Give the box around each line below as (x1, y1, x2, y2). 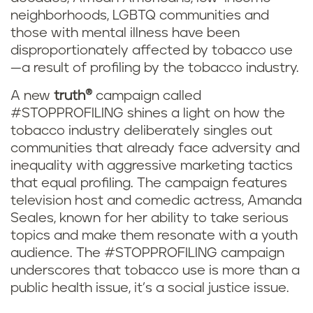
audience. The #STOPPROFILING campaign (10, 247, 284, 261)
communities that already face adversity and (10, 142, 300, 156)
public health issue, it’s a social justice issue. (10, 282, 289, 296)
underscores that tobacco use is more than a (10, 264, 300, 278)
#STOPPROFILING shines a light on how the (10, 107, 285, 121)
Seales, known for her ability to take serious (10, 212, 289, 226)
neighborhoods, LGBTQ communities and (10, 9, 269, 23)
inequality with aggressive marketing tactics (10, 159, 293, 173)
